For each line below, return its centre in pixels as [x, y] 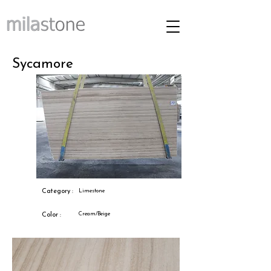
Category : [57, 191]
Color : [51, 215]
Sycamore [43, 64]
